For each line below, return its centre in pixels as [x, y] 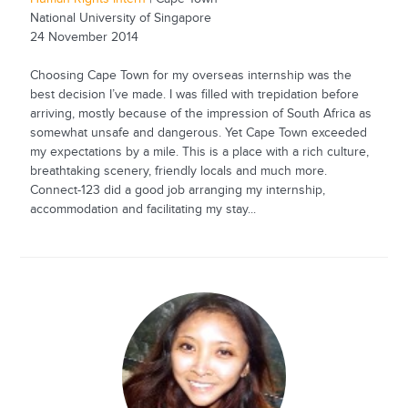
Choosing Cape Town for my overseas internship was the [190, 76]
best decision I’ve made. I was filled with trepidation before [194, 95]
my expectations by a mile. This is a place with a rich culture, [199, 153]
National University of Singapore [120, 19]
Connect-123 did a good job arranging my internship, [177, 191]
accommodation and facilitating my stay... [143, 210]
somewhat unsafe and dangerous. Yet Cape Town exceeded [198, 133]
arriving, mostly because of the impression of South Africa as [200, 114]
